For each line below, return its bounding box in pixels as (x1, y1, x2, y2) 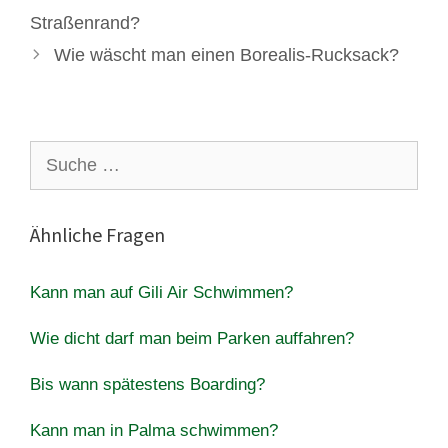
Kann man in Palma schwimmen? (30, 420, 278, 440)
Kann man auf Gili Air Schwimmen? (30, 282, 293, 302)
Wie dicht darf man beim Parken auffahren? (30, 328, 354, 348)
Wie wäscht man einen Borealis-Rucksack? (53, 44, 399, 65)
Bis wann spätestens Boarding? (30, 374, 265, 394)
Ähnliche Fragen (30, 221, 165, 247)
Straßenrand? (30, 12, 140, 33)
